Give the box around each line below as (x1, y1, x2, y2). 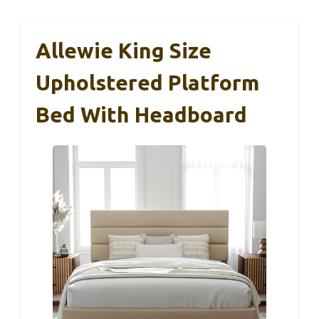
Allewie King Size (36, 38, 211, 63)
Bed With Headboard (36, 102, 247, 127)
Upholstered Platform (36, 70, 259, 95)
